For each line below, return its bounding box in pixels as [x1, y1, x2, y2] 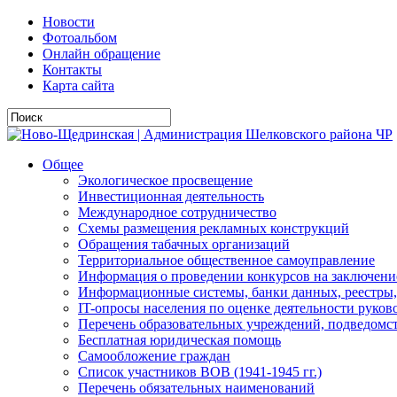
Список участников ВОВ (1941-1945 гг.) [78, 364, 322, 379]
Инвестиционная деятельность [78, 189, 264, 204]
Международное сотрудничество [78, 205, 276, 220]
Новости [43, 14, 95, 29]
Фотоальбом [43, 30, 117, 45]
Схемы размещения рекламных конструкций [78, 221, 349, 236]
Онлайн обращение [43, 46, 160, 61]
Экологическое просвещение [78, 173, 253, 188]
